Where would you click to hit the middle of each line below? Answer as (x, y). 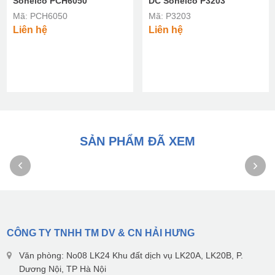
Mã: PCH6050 (40, 16)
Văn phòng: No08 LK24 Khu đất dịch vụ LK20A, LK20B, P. (131, 256)
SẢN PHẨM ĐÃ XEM (137, 141)
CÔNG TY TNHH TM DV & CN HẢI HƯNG (100, 233)
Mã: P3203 (169, 16)
